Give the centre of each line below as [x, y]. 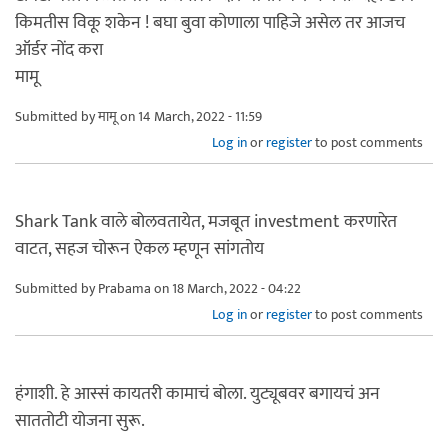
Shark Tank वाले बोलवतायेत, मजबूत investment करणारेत [206, 221]
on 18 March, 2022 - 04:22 [226, 288]
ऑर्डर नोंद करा [59, 49]
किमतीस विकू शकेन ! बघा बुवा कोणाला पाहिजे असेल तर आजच [210, 22]
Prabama [124, 288]
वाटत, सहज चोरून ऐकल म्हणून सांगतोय [139, 248]
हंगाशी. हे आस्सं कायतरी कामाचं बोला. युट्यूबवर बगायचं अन [197, 393]
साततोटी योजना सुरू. [80, 420]
